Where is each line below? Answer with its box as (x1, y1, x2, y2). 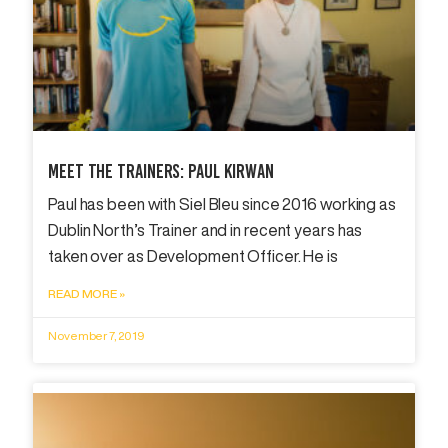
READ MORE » (48, 286, 125, 300)
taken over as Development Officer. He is (48, 247, 338, 264)
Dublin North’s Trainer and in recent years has (48, 221, 363, 238)
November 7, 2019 (48, 328, 145, 342)
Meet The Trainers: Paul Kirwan (48, 158, 274, 183)
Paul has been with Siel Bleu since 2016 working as (48, 195, 396, 212)
